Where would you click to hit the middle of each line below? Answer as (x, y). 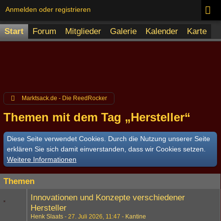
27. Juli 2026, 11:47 (94, 217)
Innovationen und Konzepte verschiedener (108, 198)
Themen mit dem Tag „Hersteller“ (97, 117)
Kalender (162, 31)
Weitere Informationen (42, 159)
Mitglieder (83, 31)
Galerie (123, 31)
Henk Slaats (47, 217)
